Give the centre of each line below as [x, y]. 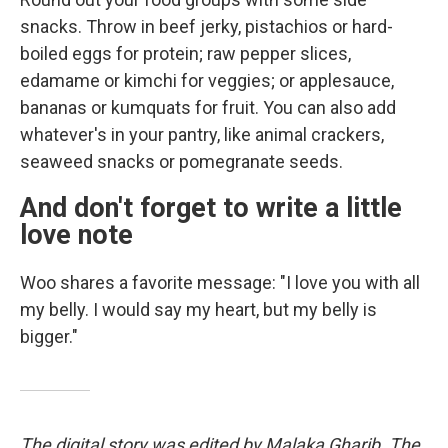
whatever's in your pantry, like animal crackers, [202, 135]
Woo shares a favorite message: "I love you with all [220, 283]
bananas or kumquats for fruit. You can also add [208, 108]
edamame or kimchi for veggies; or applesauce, [207, 81]
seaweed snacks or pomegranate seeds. [181, 162]
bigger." [49, 337]
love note [76, 235]
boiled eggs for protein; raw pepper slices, [185, 54]
